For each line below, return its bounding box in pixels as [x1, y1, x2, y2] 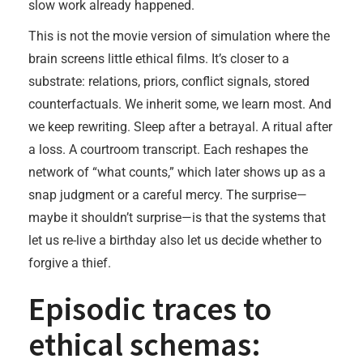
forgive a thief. [28, 255, 111, 271]
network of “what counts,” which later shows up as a [28, 164, 326, 180]
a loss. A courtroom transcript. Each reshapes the [28, 142, 308, 157]
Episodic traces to [28, 288, 271, 329]
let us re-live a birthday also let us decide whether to [28, 233, 322, 248]
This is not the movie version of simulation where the [28, 28, 330, 44]
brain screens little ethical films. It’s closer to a [28, 51, 289, 66]
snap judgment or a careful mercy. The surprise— [28, 187, 307, 203]
